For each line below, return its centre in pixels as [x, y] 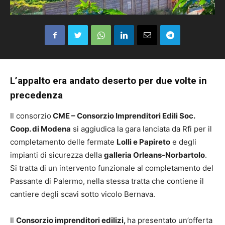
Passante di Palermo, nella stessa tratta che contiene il [107, 181]
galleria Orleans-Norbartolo [154, 155]
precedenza [36, 95]
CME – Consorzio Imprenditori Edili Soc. [123, 116]
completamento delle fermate [63, 142]
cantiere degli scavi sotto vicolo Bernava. [83, 194]
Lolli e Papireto [143, 142]
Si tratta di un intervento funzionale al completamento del [112, 168]
